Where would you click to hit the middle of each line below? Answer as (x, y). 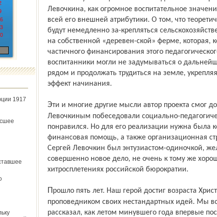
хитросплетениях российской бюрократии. (118, 170)
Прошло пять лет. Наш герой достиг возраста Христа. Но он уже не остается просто (50, 191)
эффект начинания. (79, 84)
